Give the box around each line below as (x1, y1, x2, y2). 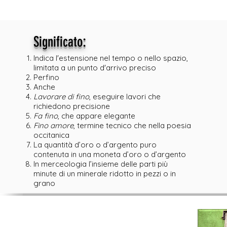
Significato (33, 33, 83, 50)
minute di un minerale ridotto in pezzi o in (33, 169, 176, 178)
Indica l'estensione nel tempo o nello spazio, (33, 53, 188, 63)
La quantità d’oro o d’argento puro (33, 140, 157, 149)
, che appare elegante (57, 111, 135, 121)
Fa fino (33, 111, 58, 121)
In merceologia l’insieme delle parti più (33, 159, 168, 169)
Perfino (33, 72, 59, 82)
